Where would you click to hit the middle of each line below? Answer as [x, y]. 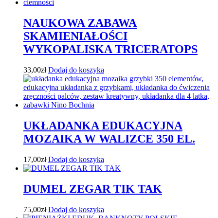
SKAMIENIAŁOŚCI [75, 36]
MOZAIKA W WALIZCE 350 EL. [109, 139]
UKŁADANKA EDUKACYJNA [103, 126]
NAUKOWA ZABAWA [80, 23]
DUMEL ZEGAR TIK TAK [93, 189]
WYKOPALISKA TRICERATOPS [110, 49]
